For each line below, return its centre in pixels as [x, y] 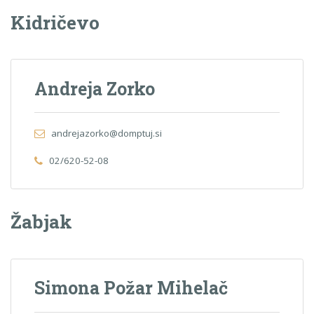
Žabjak [41, 221]
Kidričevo [55, 22]
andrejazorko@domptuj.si [106, 133]
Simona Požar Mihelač [131, 288]
